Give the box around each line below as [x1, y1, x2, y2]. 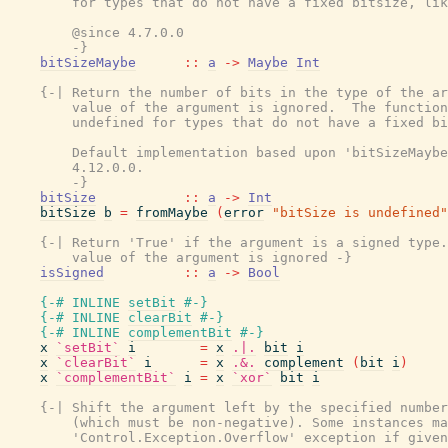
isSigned [40, 265, 104, 280]
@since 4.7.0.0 [8, 25, 184, 40]
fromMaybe [136, 205, 208, 220]
